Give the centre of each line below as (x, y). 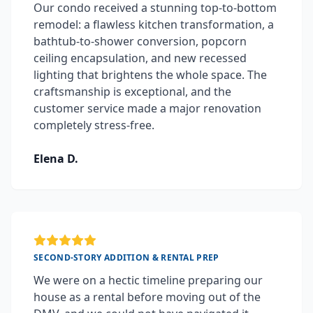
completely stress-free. (94, 125)
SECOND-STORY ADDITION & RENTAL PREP (126, 258)
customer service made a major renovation (147, 109)
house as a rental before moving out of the (147, 297)
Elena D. (56, 159)
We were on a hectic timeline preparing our (148, 281)
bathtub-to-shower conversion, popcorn (140, 42)
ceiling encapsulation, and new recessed (140, 58)
